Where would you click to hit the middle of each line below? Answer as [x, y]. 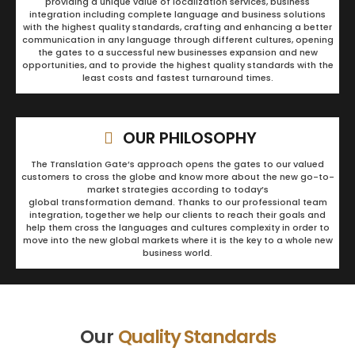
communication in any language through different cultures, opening [177, 40]
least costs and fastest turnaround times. [177, 78]
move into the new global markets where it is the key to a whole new [177, 240]
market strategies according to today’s [177, 190]
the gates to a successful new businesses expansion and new [177, 53]
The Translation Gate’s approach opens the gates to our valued [177, 164]
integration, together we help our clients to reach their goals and [177, 215]
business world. [177, 253]
